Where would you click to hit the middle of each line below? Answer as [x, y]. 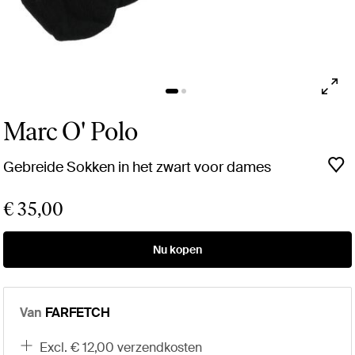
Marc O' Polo [71, 132]
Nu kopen [177, 250]
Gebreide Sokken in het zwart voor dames [137, 168]
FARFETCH [78, 313]
